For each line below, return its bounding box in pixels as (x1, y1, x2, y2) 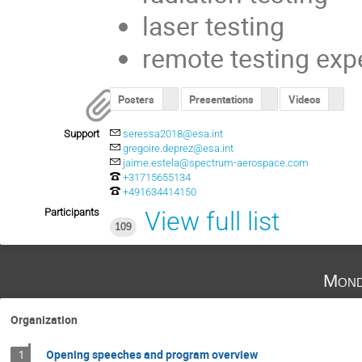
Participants (44, 205, 99, 218)
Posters (118, 91, 155, 107)
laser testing (141, 7, 291, 43)
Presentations (188, 91, 254, 107)
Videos (288, 91, 321, 107)
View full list (144, 205, 280, 237)
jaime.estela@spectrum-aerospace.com (123, 157, 309, 170)
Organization (11, 311, 78, 327)
